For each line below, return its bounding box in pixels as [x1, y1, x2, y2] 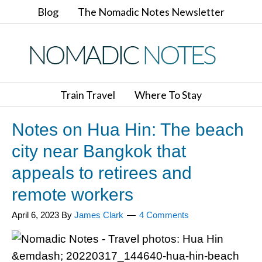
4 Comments [139, 210, 189, 220]
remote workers [12, 185, 133, 204]
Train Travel [60, 88, 115, 101]
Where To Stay [135, 88, 202, 101]
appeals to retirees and [12, 163, 192, 182]
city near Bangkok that [12, 142, 186, 161]
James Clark [74, 210, 123, 220]
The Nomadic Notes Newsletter [78, 5, 225, 18]
